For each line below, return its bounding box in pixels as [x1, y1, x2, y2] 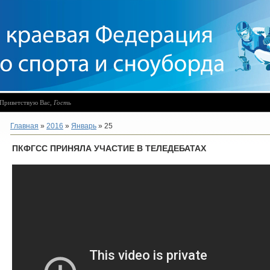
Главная [10, 122, 39, 130]
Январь [71, 122, 96, 130]
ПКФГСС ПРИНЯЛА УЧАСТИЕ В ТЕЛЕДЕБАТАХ [12, 143, 206, 153]
